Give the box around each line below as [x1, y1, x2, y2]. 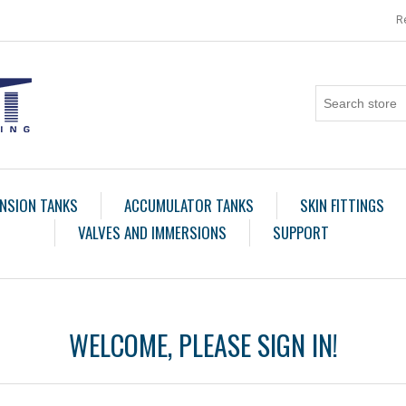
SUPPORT [273, 221, 329, 244]
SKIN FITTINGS [299, 194, 384, 217]
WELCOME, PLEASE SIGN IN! [68, 324, 338, 366]
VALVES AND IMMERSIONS [78, 221, 227, 244]
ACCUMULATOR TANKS [123, 194, 254, 217]
